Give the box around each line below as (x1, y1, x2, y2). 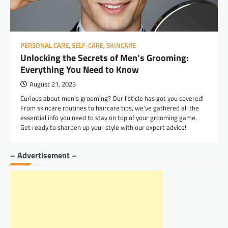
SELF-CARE (72, 40, 103, 50)
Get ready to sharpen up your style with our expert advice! (20, 122, 186, 132)
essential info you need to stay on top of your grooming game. (20, 112, 197, 123)
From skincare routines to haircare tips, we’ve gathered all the (20, 102, 199, 113)
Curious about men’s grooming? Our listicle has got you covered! (20, 93, 204, 103)
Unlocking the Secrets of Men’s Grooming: (20, 50, 189, 65)
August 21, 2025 (30, 79, 76, 89)
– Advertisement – (10, 149, 77, 162)
